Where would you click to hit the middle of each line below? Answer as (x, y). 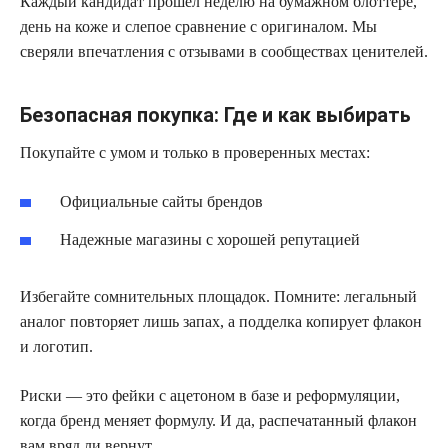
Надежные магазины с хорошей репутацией (210, 240)
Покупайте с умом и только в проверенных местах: (195, 153)
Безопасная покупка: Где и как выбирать (215, 115)
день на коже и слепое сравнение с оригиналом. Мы (198, 27)
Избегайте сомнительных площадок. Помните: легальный (218, 297)
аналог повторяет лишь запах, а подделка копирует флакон (221, 322)
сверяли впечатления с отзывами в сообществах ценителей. (224, 52)
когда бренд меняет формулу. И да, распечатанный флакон (218, 421)
